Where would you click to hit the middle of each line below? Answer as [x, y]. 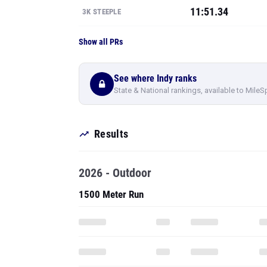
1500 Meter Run [111, 194]
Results [111, 134]
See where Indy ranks [155, 78]
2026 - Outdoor [115, 173]
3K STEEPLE [102, 12]
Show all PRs [101, 42]
